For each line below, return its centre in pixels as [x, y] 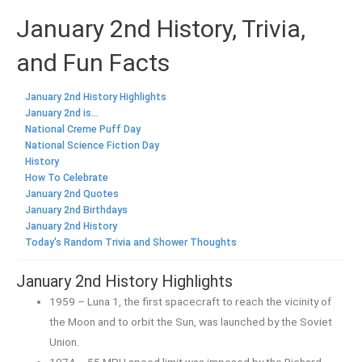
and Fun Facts [93, 63]
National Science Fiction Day [92, 146]
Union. [65, 341]
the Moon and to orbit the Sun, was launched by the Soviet [191, 321]
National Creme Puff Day [83, 130]
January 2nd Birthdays [76, 210]
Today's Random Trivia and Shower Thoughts [131, 243]
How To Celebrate [67, 178]
